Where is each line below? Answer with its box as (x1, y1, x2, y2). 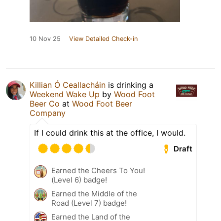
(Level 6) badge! (51, 175, 107, 185)
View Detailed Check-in (69, 35, 138, 43)
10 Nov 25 (30, 35, 61, 43)
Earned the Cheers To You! (51, 166, 145, 176)
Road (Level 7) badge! (51, 198, 127, 208)
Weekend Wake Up (30, 89, 100, 100)
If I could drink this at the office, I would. (34, 128, 185, 138)
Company (30, 108, 66, 118)
